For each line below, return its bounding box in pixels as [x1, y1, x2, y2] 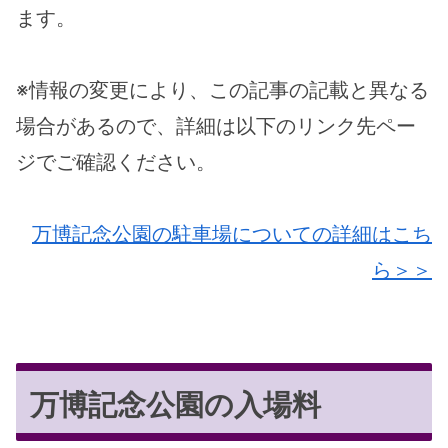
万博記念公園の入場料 [30, 387, 322, 423]
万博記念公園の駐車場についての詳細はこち [32, 222, 432, 247]
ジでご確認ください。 [16, 150, 216, 175]
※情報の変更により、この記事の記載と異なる [16, 78, 429, 103]
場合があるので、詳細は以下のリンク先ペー [16, 114, 416, 139]
